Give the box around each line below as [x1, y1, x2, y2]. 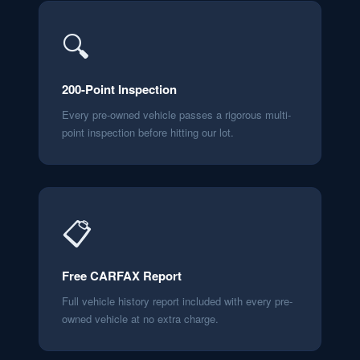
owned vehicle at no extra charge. [62, 311, 219, 326]
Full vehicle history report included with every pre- [62, 293, 292, 309]
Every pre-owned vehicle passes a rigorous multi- [62, 107, 291, 122]
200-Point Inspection [62, 80, 177, 98]
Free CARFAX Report [62, 267, 182, 284]
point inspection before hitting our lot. [62, 125, 234, 140]
